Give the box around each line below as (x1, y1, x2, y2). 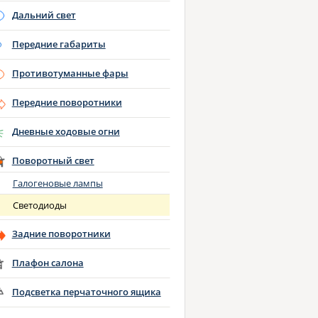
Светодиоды (12, 199, 67, 212)
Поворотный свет (11, 154, 94, 167)
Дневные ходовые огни (11, 125, 120, 138)
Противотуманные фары (11, 67, 128, 79)
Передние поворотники (11, 96, 122, 109)
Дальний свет (11, 9, 76, 21)
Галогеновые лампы (12, 177, 103, 190)
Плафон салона (11, 256, 84, 269)
